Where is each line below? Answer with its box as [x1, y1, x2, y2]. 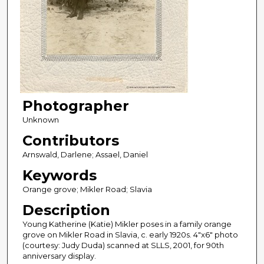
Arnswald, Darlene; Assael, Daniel [22, 150, 148, 160]
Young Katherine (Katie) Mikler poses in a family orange [22, 219, 232, 229]
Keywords [22, 167, 97, 184]
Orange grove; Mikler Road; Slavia [22, 184, 152, 194]
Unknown [22, 115, 59, 125]
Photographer [22, 97, 129, 115]
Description [22, 202, 110, 219]
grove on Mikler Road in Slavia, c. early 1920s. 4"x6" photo [22, 230, 238, 240]
